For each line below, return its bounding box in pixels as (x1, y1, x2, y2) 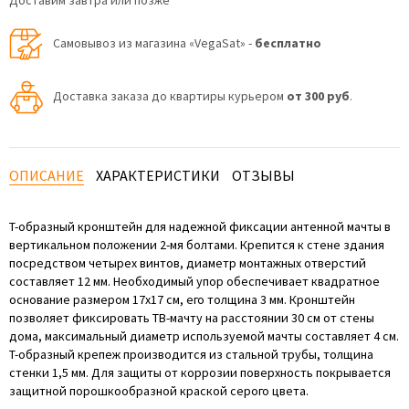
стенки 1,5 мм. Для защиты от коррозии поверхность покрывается (9, 364, 391, 381)
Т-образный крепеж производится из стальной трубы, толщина (9, 346, 373, 362)
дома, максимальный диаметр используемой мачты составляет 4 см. (9, 328, 399, 344)
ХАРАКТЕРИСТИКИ (96, 166, 220, 184)
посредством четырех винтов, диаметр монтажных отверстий (9, 255, 366, 271)
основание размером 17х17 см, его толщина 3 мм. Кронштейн (9, 291, 355, 308)
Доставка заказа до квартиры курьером (53, 88, 287, 105)
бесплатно (255, 35, 321, 52)
